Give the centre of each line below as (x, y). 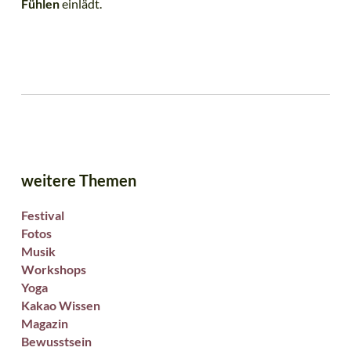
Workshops (53, 270)
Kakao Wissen (60, 306)
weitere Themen (78, 181)
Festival (42, 215)
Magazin (44, 324)
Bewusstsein (56, 342)
